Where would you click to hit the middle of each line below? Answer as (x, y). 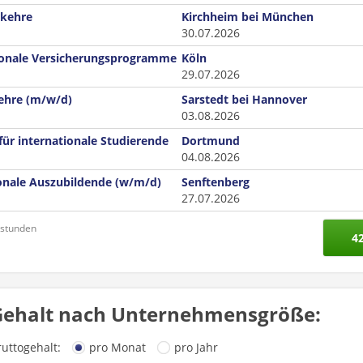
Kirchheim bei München (248, 17)
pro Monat (117, 347)
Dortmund (211, 141)
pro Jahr (196, 347)
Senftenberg (216, 182)
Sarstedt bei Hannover (244, 99)
